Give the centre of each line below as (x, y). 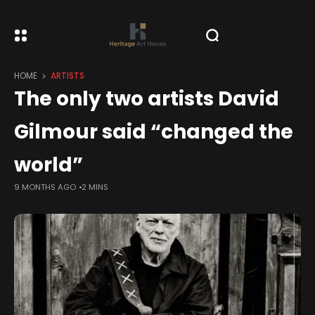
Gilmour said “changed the (154, 132)
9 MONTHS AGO (45, 187)
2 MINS (95, 187)
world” (49, 165)
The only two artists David (147, 99)
